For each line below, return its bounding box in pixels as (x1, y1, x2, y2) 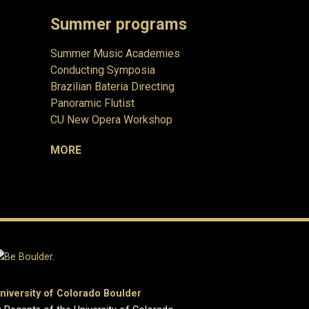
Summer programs (50, 14, 187, 34)
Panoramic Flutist (50, 96, 134, 110)
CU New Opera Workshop (50, 112, 172, 126)
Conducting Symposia (50, 63, 155, 77)
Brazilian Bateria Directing (50, 79, 175, 93)
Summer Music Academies (50, 46, 180, 60)
